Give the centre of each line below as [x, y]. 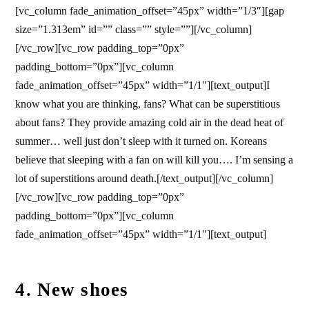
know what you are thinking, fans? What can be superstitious [148, 103]
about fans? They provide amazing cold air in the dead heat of [150, 122]
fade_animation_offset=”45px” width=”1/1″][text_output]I [143, 85]
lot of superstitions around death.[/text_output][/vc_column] [144, 178]
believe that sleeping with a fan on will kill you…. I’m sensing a [154, 159]
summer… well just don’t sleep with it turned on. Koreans [141, 141]
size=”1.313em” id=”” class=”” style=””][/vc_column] [134, 29]
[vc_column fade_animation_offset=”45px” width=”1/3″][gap [150, 10]
